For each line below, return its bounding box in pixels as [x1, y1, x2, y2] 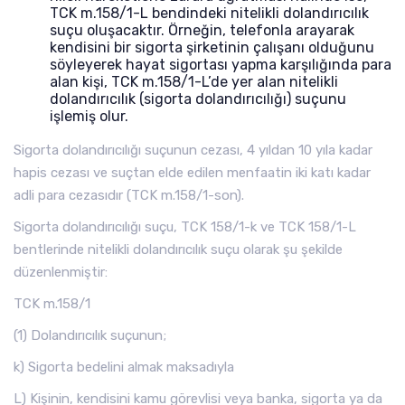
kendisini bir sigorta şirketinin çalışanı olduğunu [50, 39, 374, 56]
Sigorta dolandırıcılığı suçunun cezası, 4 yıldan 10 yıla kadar [14, 142, 372, 158]
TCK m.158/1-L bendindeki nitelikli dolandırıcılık [50, 5, 369, 22]
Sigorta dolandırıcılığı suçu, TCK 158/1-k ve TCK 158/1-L [14, 219, 356, 235]
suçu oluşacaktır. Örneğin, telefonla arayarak [50, 22, 354, 39]
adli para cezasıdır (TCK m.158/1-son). [14, 187, 244, 203]
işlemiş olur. [50, 108, 128, 125]
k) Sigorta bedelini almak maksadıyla [14, 359, 234, 375]
